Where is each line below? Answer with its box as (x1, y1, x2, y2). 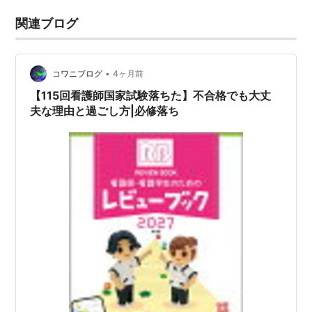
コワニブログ (52, 68, 103, 79)
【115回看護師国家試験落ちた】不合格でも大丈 (30, 88, 272, 102)
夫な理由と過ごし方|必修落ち (30, 104, 180, 118)
